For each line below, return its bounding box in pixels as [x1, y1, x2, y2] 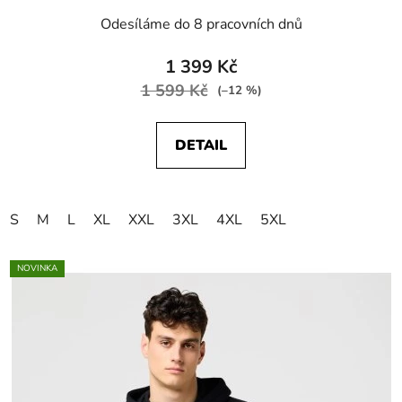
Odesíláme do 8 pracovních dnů [100, 13, 302, 34]
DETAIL [175, 135, 227, 155]
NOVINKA [17, 261, 57, 275]
